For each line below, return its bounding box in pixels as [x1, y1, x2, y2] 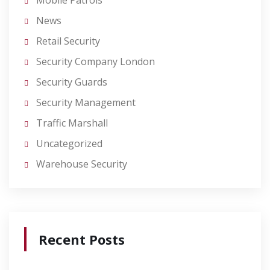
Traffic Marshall [36, 116, 108, 130]
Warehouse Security [36, 157, 127, 171]
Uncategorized [36, 137, 102, 150]
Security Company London [36, 55, 155, 68]
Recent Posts [39, 230, 125, 248]
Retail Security [36, 34, 100, 48]
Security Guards [36, 75, 107, 89]
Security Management [36, 96, 136, 109]
